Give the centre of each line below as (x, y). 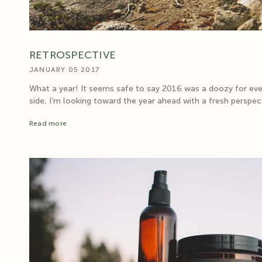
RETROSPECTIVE (73, 55)
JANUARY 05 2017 (64, 69)
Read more (48, 123)
